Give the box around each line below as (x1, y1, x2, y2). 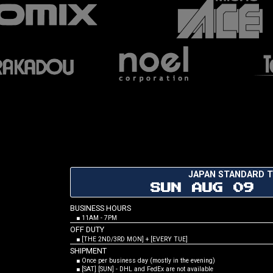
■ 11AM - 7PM (70, 214, 117, 222)
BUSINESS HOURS (70, 204, 131, 213)
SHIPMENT (70, 246, 107, 256)
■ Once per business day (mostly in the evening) (70, 257, 215, 265)
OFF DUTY (70, 225, 104, 235)
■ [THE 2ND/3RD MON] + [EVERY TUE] (70, 235, 188, 244)
